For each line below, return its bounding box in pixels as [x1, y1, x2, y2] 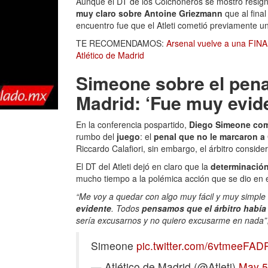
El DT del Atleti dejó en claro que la [76, 160, 208, 172]
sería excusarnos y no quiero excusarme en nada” [76, 214, 267, 226]
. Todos [111, 202, 139, 214]
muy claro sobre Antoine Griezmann [76, 7, 225, 19]
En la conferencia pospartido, [76, 118, 189, 130]
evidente [76, 202, 111, 214]
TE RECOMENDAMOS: [76, 37, 166, 49]
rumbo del [76, 130, 117, 142]
